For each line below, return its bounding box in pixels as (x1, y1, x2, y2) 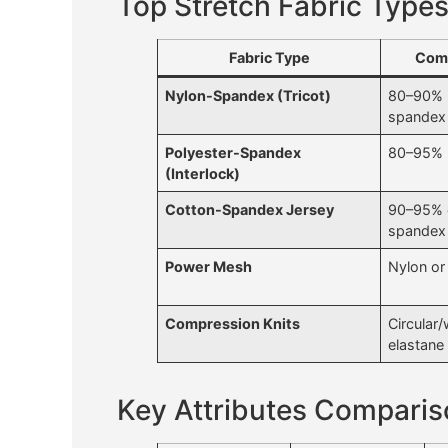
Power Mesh (165, 258, 253, 276)
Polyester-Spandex (165, 144, 302, 162)
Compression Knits (165, 315, 301, 333)
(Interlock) (165, 165, 241, 183)
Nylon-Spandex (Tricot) (165, 87, 332, 105)
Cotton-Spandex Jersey (165, 201, 335, 219)
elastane (388, 336, 445, 354)
